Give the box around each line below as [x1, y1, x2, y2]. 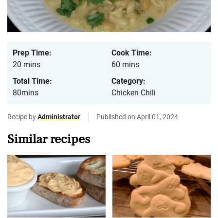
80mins [13, 88, 38, 98]
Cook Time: [111, 48, 152, 58]
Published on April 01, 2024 [96, 113, 178, 121]
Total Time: [13, 76, 52, 86]
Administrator [37, 113, 80, 121]
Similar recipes [7, 133, 90, 146]
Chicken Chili [111, 88, 156, 98]
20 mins [13, 60, 40, 70]
